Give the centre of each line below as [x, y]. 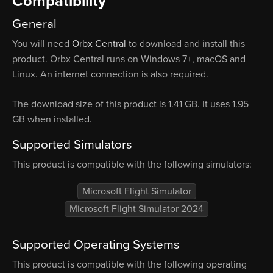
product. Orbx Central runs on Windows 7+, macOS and [129, 59]
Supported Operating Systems [96, 245]
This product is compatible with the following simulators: [132, 165]
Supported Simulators [72, 145]
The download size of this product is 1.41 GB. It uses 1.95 [130, 105]
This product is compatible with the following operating [129, 265]
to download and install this [186, 44]
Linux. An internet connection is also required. [110, 75]
